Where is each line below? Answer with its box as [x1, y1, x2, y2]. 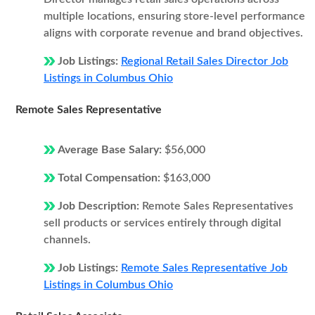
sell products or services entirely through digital [44, 217, 281, 229]
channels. [44, 234, 91, 245]
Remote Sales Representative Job [121, 262, 288, 274]
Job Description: [58, 200, 142, 212]
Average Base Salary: [58, 144, 165, 155]
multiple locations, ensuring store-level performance [44, 11, 305, 22]
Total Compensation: [58, 172, 163, 184]
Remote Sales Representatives [142, 200, 293, 212]
